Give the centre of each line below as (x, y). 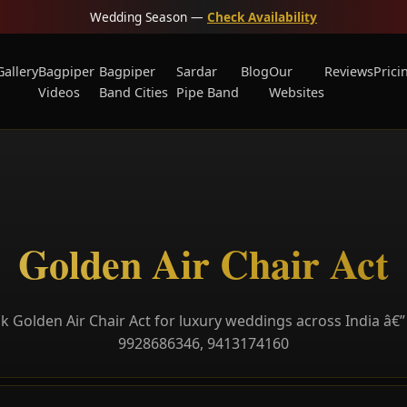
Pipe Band (208, 92)
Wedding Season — (149, 17)
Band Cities (134, 92)
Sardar (197, 71)
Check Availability (262, 17)
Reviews (349, 71)
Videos (59, 92)
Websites (297, 92)
